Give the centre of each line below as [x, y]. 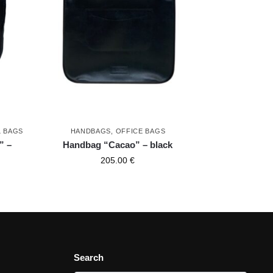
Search [89, 257]
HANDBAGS [91, 131]
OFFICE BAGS [140, 131]
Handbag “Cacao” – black [118, 144]
